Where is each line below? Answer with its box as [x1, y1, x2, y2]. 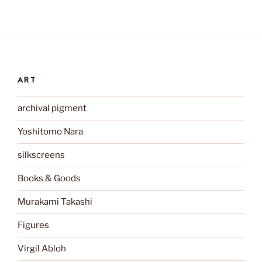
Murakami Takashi [18, 196, 92, 207]
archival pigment [18, 103, 87, 113]
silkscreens [18, 150, 65, 160]
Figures [18, 220, 49, 230]
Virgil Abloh [18, 243, 66, 254]
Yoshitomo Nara [18, 126, 83, 137]
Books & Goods [18, 173, 81, 184]
